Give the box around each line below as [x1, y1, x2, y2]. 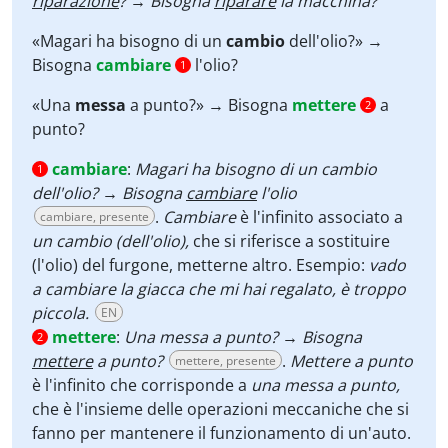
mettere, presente [175, 352, 276, 369]
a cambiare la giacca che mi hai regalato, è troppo [32, 278, 406, 300]
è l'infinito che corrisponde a [32, 374, 251, 396]
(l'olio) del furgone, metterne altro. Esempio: [32, 254, 369, 276]
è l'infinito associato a [240, 206, 403, 228]
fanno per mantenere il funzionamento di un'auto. [32, 422, 411, 444]
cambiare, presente [40, 208, 149, 225]
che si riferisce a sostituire [193, 230, 390, 252]
